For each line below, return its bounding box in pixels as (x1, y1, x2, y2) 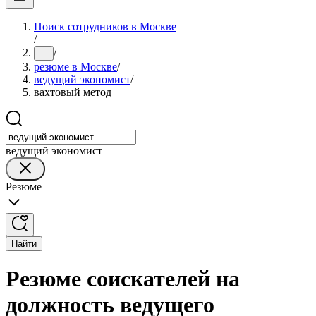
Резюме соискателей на (6, 266, 240, 292)
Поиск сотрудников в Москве (34, 20, 176, 32)
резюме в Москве (34, 61, 117, 73)
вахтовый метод (34, 86, 111, 98)
